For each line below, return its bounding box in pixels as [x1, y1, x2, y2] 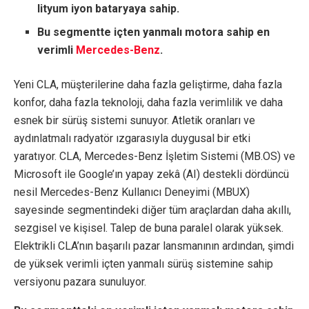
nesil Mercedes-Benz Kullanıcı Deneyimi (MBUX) [14, 186, 250, 199]
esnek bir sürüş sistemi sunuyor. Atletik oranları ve [14, 114, 255, 128]
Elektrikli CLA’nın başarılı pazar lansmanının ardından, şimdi [14, 239, 294, 253]
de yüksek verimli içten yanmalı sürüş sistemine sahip [14, 257, 273, 271]
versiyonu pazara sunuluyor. [14, 275, 146, 289]
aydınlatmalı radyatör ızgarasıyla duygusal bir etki [14, 132, 250, 146]
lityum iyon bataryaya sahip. [37, 2, 180, 16]
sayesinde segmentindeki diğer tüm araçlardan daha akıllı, [14, 203, 291, 217]
